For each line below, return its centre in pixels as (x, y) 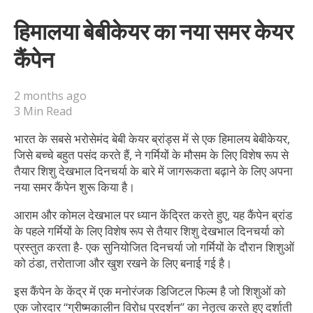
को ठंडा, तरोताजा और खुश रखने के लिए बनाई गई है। (123, 263)
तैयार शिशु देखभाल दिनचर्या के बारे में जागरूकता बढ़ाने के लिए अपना (153, 171)
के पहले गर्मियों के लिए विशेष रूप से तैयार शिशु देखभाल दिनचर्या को (149, 231)
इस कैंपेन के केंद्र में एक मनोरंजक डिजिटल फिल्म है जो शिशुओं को (150, 291)
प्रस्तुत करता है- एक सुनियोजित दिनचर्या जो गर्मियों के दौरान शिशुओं (154, 247)
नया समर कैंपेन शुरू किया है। (74, 187)
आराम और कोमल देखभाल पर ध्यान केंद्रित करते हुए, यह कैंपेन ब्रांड (153, 215)
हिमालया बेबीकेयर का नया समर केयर (154, 31)
